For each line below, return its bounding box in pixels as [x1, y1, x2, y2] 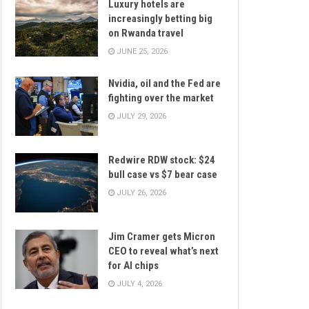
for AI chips [108, 259, 159, 272]
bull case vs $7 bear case [108, 168, 217, 181]
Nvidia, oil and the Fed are [108, 77, 221, 90]
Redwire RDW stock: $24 [108, 154, 215, 167]
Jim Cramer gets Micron [108, 230, 215, 243]
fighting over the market [108, 92, 214, 105]
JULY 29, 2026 [114, 112, 166, 121]
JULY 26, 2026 [114, 188, 166, 198]
